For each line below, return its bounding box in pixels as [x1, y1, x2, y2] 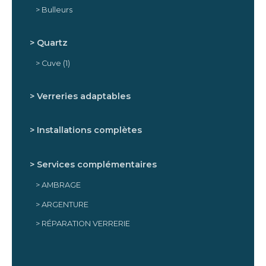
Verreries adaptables [37, 90, 131, 102]
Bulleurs [42, 5, 72, 15]
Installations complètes [37, 125, 142, 136]
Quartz [37, 37, 68, 48]
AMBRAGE [42, 180, 81, 190]
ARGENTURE [42, 199, 88, 209]
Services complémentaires [37, 159, 157, 170]
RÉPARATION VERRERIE [42, 218, 130, 228]
